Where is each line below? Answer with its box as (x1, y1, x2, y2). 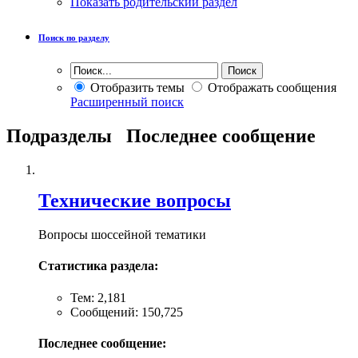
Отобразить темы (87, 81, 185, 95)
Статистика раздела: (38, 259, 158, 273)
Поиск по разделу (38, 33, 109, 43)
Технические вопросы (38, 190, 231, 212)
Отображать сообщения (205, 81, 336, 95)
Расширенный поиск (70, 95, 184, 109)
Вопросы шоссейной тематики (38, 227, 206, 241)
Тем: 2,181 (70, 290, 126, 304)
